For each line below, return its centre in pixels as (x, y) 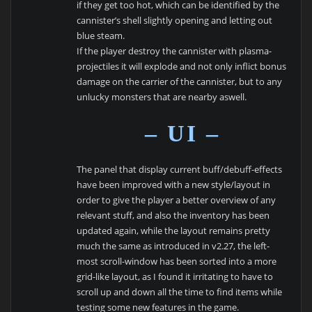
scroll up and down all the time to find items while (180, 292)
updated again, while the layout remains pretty (174, 231)
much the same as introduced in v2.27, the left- (173, 246)
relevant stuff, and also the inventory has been (173, 216)
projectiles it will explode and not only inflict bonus (182, 66)
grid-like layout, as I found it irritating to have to (175, 277)
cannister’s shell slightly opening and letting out (175, 20)
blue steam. (101, 35)
